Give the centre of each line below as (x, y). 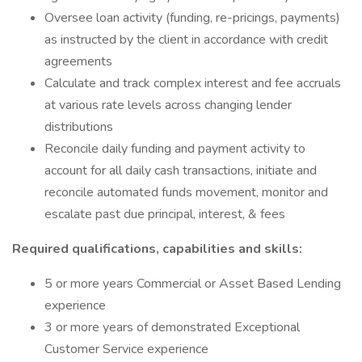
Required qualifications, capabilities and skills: (157, 249)
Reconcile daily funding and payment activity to (175, 149)
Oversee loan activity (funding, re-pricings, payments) (192, 18)
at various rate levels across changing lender (168, 105)
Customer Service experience (126, 349)
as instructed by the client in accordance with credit (186, 40)
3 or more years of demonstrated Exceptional (172, 327)
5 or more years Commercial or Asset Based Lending (193, 284)
